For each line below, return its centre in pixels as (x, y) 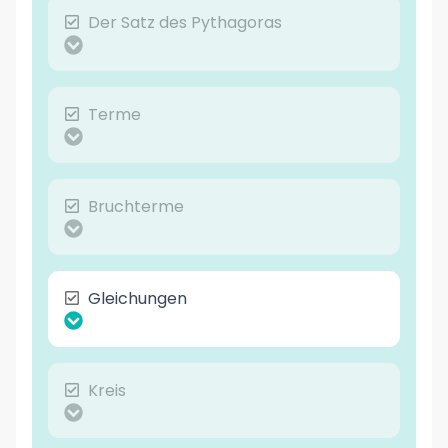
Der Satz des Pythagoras (185, 23)
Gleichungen (137, 298)
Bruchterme (136, 206)
